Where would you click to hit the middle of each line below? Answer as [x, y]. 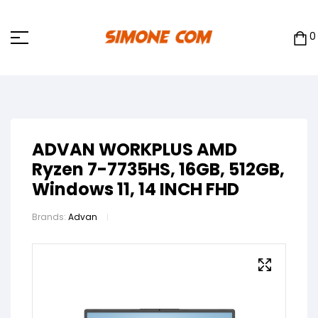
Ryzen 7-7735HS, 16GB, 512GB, [158, 169]
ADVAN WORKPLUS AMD [135, 149]
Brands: [50, 216]
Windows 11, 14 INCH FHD [136, 189]
